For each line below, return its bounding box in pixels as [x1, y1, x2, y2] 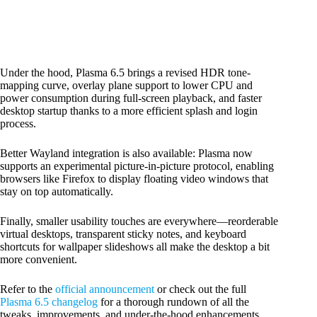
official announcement [55, 282, 154, 295]
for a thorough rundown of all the [98, 295, 249, 308]
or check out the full [154, 282, 246, 295]
